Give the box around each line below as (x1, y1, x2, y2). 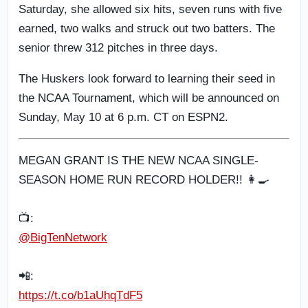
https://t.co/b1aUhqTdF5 (19, 289, 142, 302)
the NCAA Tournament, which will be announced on (19, 91, 279, 104)
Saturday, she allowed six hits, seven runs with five (19, 3, 282, 16)
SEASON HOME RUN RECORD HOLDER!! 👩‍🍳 (19, 173, 269, 186)
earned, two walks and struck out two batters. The (19, 22, 275, 35)
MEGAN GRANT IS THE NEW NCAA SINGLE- (19, 154, 258, 167)
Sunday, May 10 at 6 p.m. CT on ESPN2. (19, 111, 228, 124)
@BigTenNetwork (19, 231, 107, 244)
